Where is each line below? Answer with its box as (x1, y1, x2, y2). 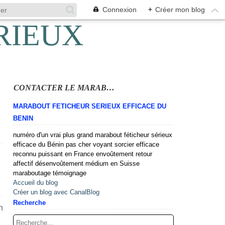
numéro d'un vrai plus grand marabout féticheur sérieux (13, 131, 172, 139)
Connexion (102, 6, 137, 14)
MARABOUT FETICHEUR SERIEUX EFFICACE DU (13, 102, 166, 110)
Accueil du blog (13, 179, 58, 186)
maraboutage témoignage (13, 169, 86, 177)
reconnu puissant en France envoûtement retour (13, 150, 152, 158)
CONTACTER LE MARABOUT (106, 83, 115, 92)
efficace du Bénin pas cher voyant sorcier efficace (13, 141, 159, 148)
